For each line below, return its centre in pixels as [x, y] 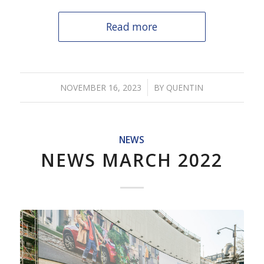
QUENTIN [185, 87]
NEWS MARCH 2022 [132, 160]
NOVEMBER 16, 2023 [101, 87]
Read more [132, 27]
